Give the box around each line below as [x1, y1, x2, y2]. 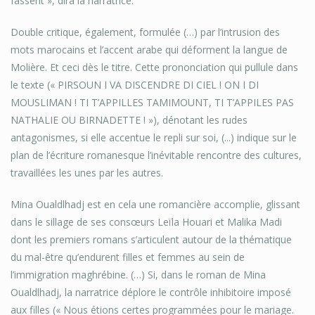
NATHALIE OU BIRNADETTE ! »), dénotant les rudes [11, 113, 247, 127]
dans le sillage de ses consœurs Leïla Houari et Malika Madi [11, 215, 282, 229]
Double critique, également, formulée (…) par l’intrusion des [11, 25, 280, 39]
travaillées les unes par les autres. [11, 166, 163, 180]
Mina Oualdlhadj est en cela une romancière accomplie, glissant [11, 198, 300, 212]
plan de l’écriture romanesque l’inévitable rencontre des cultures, [11, 148, 302, 162]
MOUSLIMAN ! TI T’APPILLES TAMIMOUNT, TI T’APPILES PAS [11, 96, 294, 110]
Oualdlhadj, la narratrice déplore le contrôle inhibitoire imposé [11, 285, 291, 300]
